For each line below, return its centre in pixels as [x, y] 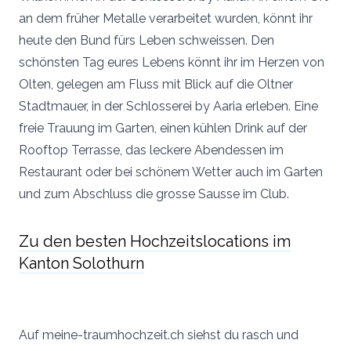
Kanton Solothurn [81, 264]
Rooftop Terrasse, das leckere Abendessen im [151, 150]
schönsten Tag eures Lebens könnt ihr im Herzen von [172, 63]
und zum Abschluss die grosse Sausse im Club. [154, 194]
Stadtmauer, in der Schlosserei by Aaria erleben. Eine [168, 107]
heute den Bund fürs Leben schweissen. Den [147, 41]
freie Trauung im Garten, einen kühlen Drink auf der [163, 128]
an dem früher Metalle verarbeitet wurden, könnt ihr [166, 19]
